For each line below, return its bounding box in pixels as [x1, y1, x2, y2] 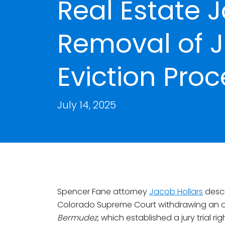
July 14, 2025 [57, 98, 116, 112]
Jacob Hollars [149, 186, 203, 197]
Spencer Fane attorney [57, 186, 149, 197]
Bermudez [57, 212, 97, 223]
